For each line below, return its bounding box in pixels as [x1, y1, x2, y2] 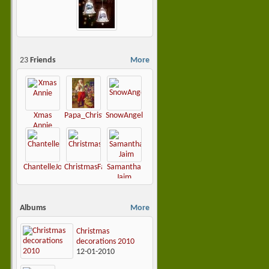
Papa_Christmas [64, 111, 118, 121]
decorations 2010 [76, 237, 134, 246]
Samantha [107, 162, 141, 172]
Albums [20, 203, 46, 213]
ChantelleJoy [23, 162, 65, 172]
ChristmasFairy [64, 162, 113, 172]
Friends [28, 56, 56, 65]
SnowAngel [105, 111, 143, 121]
